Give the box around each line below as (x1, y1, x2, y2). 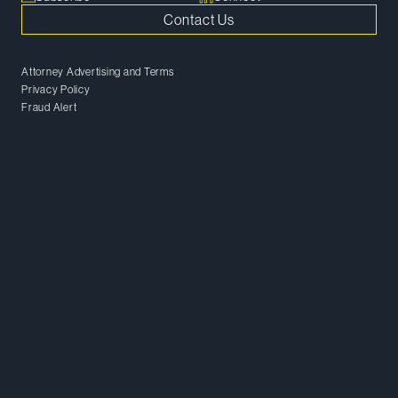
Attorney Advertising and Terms (21, 66, 174, 78)
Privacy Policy (21, 84, 91, 96)
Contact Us (163, 12, 235, 28)
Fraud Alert (21, 101, 77, 114)
